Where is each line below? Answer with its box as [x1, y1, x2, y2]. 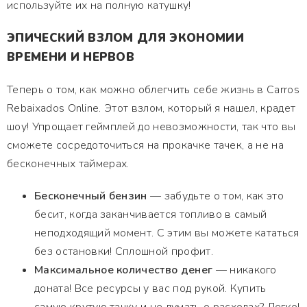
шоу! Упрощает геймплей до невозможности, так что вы [7, 119, 296, 134]
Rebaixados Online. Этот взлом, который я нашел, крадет [7, 101, 296, 116]
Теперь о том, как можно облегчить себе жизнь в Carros [7, 82, 299, 97]
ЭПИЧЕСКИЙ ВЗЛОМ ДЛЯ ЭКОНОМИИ [7, 30, 244, 46]
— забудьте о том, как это [147, 188, 284, 204]
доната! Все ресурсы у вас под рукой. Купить [34, 281, 267, 296]
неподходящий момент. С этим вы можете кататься [34, 225, 299, 241]
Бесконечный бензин [34, 188, 147, 204]
